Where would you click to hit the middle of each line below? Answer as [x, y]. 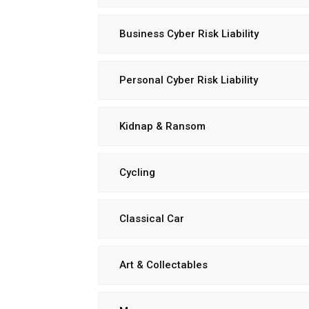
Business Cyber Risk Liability [189, 34]
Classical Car [152, 219]
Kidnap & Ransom [162, 126]
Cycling [137, 172]
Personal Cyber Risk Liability [189, 80]
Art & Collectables [163, 265]
